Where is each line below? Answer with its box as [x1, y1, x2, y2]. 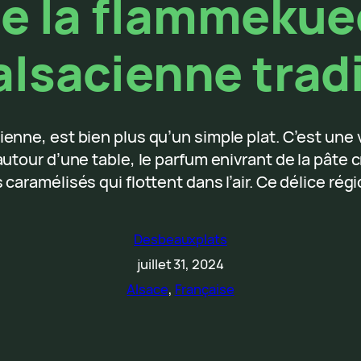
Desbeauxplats [134, 230, 227, 249]
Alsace [127, 280, 168, 299]
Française [174, 280, 234, 299]
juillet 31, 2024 [137, 255, 224, 274]
